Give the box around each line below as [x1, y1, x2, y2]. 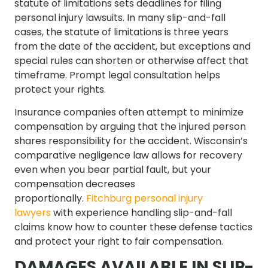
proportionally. [14, 191, 86, 205]
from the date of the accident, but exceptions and [14, 39, 251, 53]
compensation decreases [14, 176, 135, 191]
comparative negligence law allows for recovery [14, 148, 242, 162]
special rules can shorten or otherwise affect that [14, 53, 249, 68]
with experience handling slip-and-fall [51, 205, 232, 220]
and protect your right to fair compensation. [14, 234, 223, 248]
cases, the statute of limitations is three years [14, 25, 229, 39]
